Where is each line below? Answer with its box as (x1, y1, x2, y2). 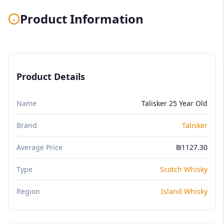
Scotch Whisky (160, 164, 207, 174)
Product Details (16, 70, 85, 82)
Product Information (20, 10, 143, 27)
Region (16, 186, 40, 196)
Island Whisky (161, 186, 207, 196)
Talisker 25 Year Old (141, 98, 207, 108)
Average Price (16, 142, 62, 152)
